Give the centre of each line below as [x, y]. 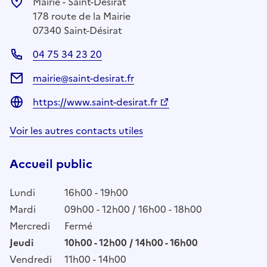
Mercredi [30, 226]
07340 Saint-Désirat [77, 30]
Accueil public [51, 164]
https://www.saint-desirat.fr [95, 102]
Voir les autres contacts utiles [76, 130]
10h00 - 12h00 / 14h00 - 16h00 [131, 242]
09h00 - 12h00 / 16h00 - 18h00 [133, 209]
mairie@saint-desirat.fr [83, 78]
